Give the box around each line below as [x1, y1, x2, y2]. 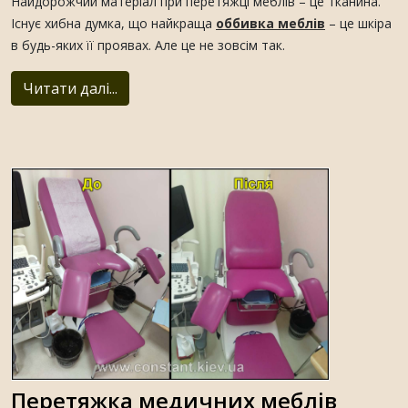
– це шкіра [325, 15, 392, 32]
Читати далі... [23, 78, 117, 98]
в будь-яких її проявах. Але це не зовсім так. [11, 36, 285, 54]
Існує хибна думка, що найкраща [11, 15, 216, 32]
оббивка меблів [216, 15, 325, 32]
